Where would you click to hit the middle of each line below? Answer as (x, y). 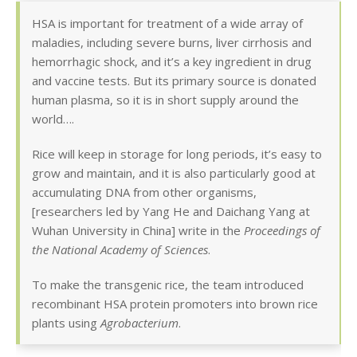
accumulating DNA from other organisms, (144, 192)
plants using (66, 323)
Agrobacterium (139, 323)
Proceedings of (282, 231)
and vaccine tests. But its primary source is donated (174, 81)
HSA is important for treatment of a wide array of (167, 24)
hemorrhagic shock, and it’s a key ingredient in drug (172, 62)
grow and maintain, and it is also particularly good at (174, 173)
